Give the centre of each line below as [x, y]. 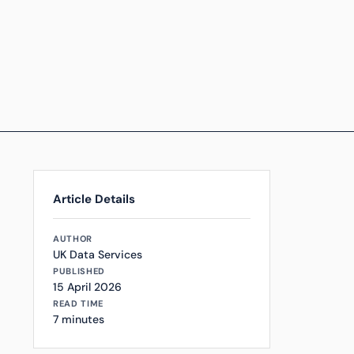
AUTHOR [73, 239]
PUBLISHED [79, 271]
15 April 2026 [87, 287]
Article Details [94, 199]
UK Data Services [98, 254]
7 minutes [79, 319]
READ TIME [78, 303]
